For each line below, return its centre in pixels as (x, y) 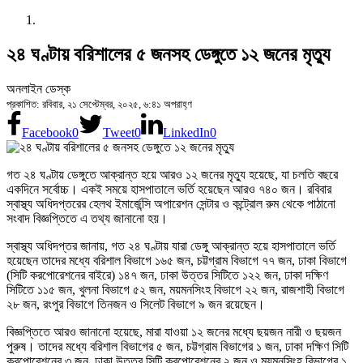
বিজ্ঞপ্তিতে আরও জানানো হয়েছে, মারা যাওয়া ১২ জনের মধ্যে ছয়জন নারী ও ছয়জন (174, 331)
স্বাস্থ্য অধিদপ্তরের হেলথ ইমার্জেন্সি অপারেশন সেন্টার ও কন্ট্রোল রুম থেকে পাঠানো (171, 203)
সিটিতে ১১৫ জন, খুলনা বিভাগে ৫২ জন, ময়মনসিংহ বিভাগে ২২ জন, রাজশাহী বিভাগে (175, 289)
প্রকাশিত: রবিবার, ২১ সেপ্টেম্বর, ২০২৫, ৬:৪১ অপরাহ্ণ (99, 104)
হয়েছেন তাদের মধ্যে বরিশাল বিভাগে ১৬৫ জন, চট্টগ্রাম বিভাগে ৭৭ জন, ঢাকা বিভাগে (177, 260)
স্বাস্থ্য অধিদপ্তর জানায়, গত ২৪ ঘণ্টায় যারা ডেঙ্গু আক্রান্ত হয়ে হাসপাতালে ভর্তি (171, 246)
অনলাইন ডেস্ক (38, 88)
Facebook (47, 132)
